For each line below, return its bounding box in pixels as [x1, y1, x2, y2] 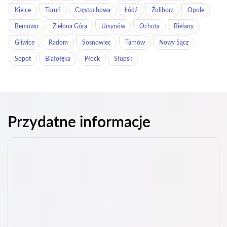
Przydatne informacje [8, 112, 150, 130]
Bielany [174, 22, 194, 30]
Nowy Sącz [159, 39, 188, 46]
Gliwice [15, 39, 34, 46]
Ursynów [101, 22, 125, 30]
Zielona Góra [53, 22, 87, 30]
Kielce [15, 6, 31, 14]
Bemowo [15, 22, 39, 30]
